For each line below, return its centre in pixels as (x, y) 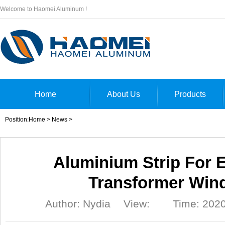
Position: (17, 120)
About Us (124, 94)
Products (190, 94)
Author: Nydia (78, 204)
